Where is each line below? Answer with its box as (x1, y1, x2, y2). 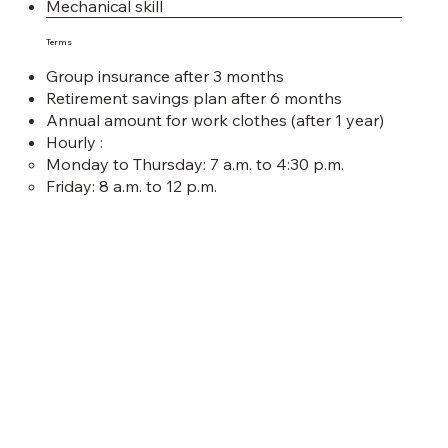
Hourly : (45, 131, 103, 152)
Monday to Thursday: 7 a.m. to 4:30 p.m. (45, 153, 344, 174)
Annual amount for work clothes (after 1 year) (45, 109, 384, 130)
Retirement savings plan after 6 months (45, 87, 342, 108)
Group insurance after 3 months (45, 65, 284, 86)
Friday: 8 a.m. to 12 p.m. (45, 175, 217, 196)
